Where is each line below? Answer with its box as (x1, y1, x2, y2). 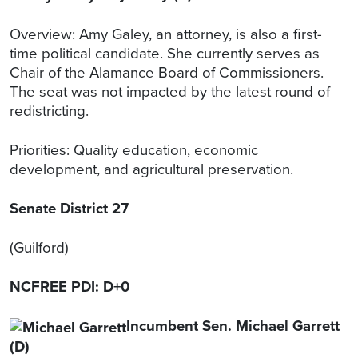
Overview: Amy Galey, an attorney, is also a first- (10, 23, 322, 46)
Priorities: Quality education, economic (10, 139, 258, 161)
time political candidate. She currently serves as (10, 42, 320, 65)
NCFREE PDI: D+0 (10, 276, 130, 298)
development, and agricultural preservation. (10, 158, 297, 181)
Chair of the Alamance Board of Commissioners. (10, 62, 324, 84)
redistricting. (10, 100, 89, 122)
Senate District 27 (10, 197, 129, 220)
